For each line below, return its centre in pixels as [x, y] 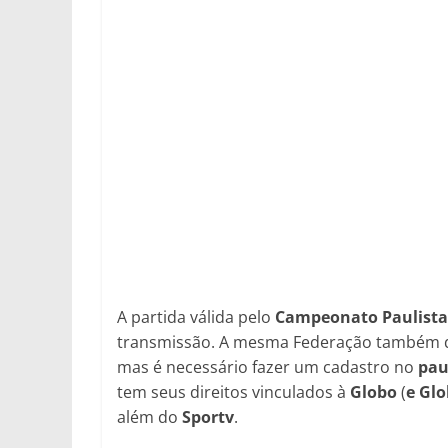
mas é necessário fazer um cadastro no [267, 367]
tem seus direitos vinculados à [233, 392]
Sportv [208, 417]
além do [149, 417]
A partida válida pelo [196, 317]
